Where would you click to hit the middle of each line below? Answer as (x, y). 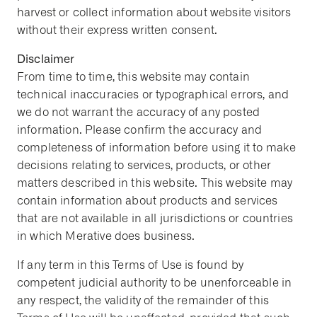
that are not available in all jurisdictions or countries (155, 218)
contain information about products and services (148, 201)
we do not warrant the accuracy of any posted (139, 112)
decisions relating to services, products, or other (144, 165)
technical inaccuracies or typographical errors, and (153, 94)
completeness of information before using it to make (157, 148)
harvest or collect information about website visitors (154, 12)
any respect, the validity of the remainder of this (143, 300)
